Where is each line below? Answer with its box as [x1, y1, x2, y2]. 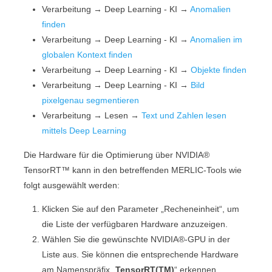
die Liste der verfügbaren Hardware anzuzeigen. [42, 219, 228, 229]
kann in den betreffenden [70, 165, 172, 175]
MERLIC [171, 165, 204, 175]
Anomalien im [190, 35, 243, 45]
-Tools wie [203, 165, 242, 175]
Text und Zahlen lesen [141, 110, 227, 121]
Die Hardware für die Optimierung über [24, 149, 176, 160]
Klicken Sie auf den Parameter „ [42, 204, 165, 214]
